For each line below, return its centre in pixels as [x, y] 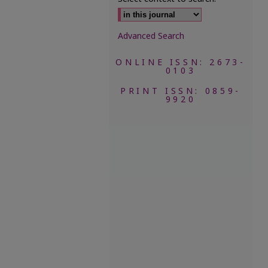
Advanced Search [151, 36]
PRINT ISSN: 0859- [181, 91]
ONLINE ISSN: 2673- [181, 63]
